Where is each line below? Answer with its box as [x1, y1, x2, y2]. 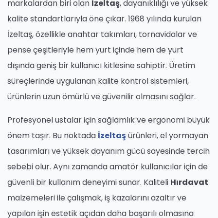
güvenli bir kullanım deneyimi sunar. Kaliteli [7, 177, 170, 188]
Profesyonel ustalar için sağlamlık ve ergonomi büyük [7, 114, 210, 126]
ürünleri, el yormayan [126, 130, 208, 142]
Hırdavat [170, 177, 208, 188]
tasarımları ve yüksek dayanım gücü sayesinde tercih [7, 145, 210, 157]
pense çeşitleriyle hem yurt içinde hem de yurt [7, 44, 183, 56]
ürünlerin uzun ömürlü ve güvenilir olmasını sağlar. [7, 91, 196, 103]
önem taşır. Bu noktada [7, 130, 98, 142]
